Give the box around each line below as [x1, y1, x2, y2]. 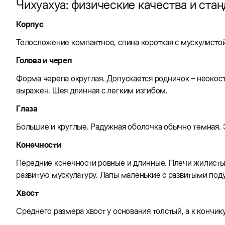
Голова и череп [16, 55, 72, 65]
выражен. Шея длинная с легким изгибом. [16, 85, 168, 95]
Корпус [16, 19, 44, 29]
